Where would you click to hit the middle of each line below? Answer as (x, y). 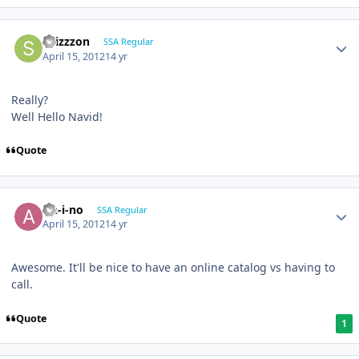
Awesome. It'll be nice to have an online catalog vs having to (173, 268)
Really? (30, 99)
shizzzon (67, 42)
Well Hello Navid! (57, 116)
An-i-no (63, 209)
